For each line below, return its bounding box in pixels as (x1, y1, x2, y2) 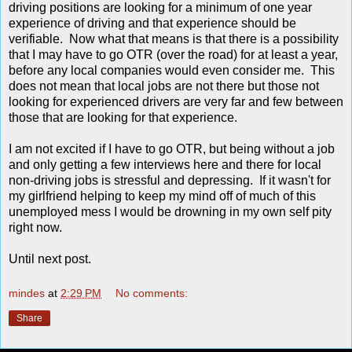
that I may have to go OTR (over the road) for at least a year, (9, 48, 338, 62)
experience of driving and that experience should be (9, 16, 296, 31)
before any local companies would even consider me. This (9, 64, 335, 78)
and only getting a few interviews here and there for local (9, 158, 321, 172)
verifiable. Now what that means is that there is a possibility (9, 32, 339, 46)
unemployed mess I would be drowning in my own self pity (9, 205, 332, 219)
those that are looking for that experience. (9, 111, 237, 125)
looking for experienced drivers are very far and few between (9, 95, 343, 109)
